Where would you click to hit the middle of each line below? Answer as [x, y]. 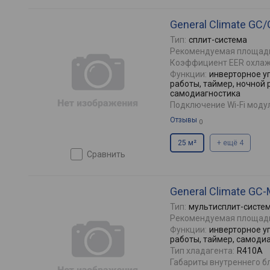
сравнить [108, 154]
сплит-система [218, 40]
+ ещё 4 [230, 143]
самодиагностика [205, 93]
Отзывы [184, 120]
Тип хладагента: [202, 251]
